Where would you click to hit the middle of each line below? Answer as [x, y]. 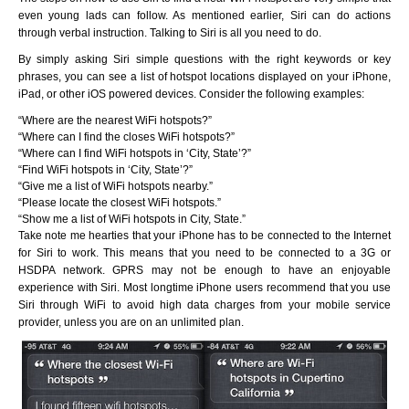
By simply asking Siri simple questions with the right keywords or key [204, 59]
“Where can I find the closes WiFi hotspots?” [126, 136]
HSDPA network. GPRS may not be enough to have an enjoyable [204, 270]
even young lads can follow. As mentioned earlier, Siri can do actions [204, 15]
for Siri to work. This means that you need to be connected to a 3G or [204, 252]
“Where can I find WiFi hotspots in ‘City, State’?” [135, 153]
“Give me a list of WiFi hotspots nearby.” [115, 186]
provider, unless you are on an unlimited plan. [131, 322]
